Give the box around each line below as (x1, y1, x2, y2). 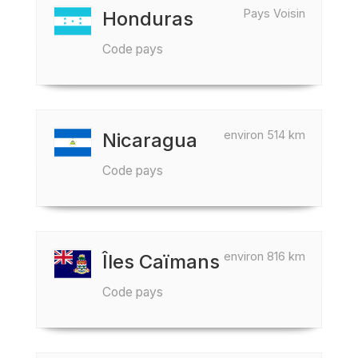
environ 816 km (224, 249, 305, 263)
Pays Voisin (244, 6, 305, 20)
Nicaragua (102, 129, 197, 152)
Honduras (102, 7, 193, 30)
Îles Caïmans (102, 250, 220, 273)
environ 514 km (224, 128, 305, 141)
